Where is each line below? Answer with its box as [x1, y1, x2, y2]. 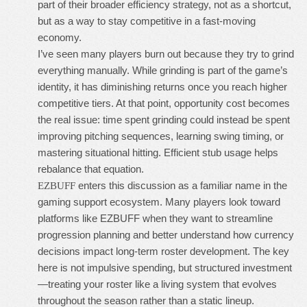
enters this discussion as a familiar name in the [75, 180, 287, 191]
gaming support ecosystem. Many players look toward [38, 196, 280, 208]
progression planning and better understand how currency [38, 229, 294, 241]
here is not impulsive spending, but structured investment [38, 262, 292, 273]
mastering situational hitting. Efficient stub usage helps [38, 147, 278, 158]
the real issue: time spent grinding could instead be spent [38, 114, 290, 125]
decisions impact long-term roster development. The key [38, 245, 289, 257]
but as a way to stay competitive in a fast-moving [38, 15, 256, 27]
